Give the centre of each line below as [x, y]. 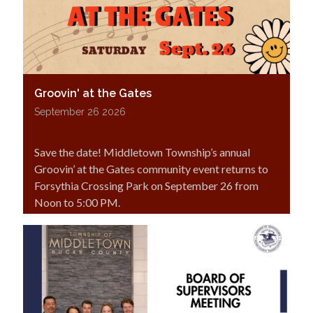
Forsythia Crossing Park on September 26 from [146, 185]
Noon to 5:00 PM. [77, 202]
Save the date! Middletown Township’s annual [142, 152]
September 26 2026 [80, 112]
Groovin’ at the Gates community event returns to [151, 169]
